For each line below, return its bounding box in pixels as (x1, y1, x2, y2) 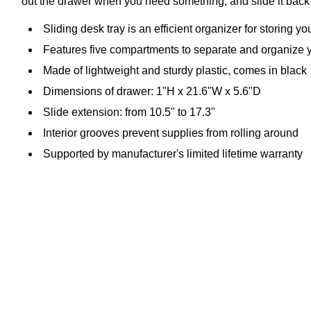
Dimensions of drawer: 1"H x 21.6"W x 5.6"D (43, 85, 261, 97)
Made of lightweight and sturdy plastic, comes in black (43, 64, 307, 76)
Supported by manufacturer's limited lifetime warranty (43, 147, 303, 160)
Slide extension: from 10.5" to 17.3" (43, 106, 215, 118)
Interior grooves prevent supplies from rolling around (43, 126, 299, 139)
